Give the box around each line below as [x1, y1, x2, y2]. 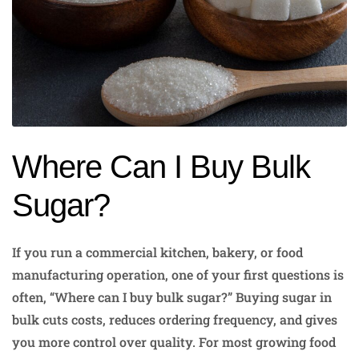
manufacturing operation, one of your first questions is [12, 266, 344, 284]
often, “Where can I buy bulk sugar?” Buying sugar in [12, 288, 332, 306]
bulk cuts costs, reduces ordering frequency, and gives [12, 311, 337, 329]
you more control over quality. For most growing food [12, 333, 336, 351]
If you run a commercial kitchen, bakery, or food [12, 244, 303, 261]
